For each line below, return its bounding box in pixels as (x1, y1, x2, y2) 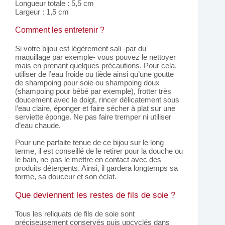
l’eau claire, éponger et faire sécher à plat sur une (15, 103, 175, 113)
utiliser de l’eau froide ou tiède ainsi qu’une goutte (15, 69, 174, 78)
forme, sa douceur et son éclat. (15, 172, 117, 181)
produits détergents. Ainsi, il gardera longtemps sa (15, 163, 178, 172)
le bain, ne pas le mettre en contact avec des (15, 155, 161, 164)
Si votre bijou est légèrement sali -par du (15, 44, 146, 53)
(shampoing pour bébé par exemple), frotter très (15, 86, 171, 95)
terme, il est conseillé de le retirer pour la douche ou (15, 146, 183, 155)
